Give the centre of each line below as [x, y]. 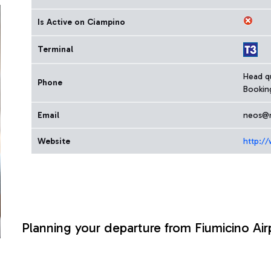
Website [54, 141]
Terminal [55, 49]
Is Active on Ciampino [81, 22]
